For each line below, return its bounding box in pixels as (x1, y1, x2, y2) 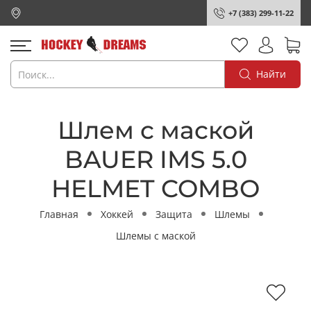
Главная (39, 207, 78, 221)
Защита (155, 207, 192, 221)
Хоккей (100, 207, 133, 221)
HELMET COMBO (51, 173, 260, 203)
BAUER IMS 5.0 (64, 144, 247, 174)
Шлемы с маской (115, 228, 196, 242)
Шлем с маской (57, 115, 254, 145)
